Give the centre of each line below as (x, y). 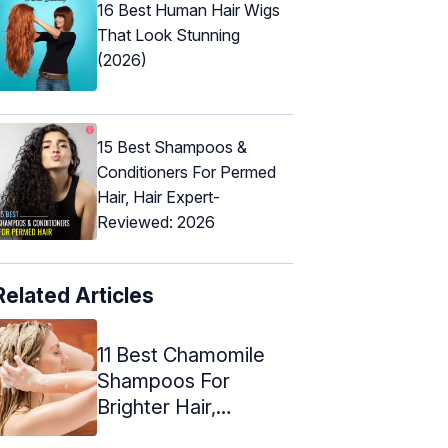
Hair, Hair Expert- (158, 196)
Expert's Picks (162, 432)
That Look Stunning (168, 35)
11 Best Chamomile (181, 354)
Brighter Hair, (156, 406)
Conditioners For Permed (186, 171)
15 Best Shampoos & (172, 146)
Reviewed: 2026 (156, 221)
